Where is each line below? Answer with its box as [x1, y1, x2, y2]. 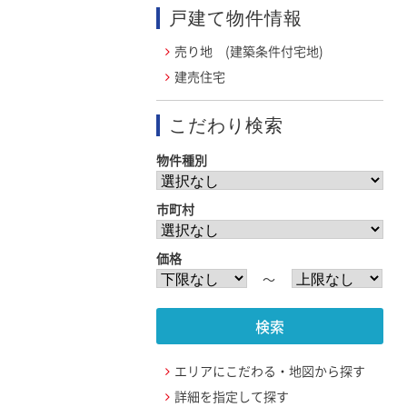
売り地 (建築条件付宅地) [174, 42, 323, 61]
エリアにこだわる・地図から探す [174, 362, 365, 381]
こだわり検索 [169, 115, 283, 136]
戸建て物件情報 [169, 8, 303, 29]
